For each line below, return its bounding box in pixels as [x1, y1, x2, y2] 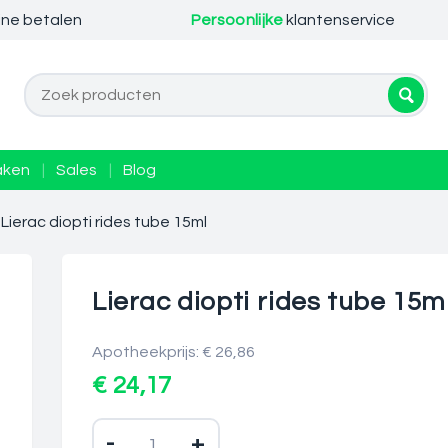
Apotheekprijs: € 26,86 [92, 344, 255, 360]
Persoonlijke [190, 12, 284, 28]
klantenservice [283, 12, 396, 28]
